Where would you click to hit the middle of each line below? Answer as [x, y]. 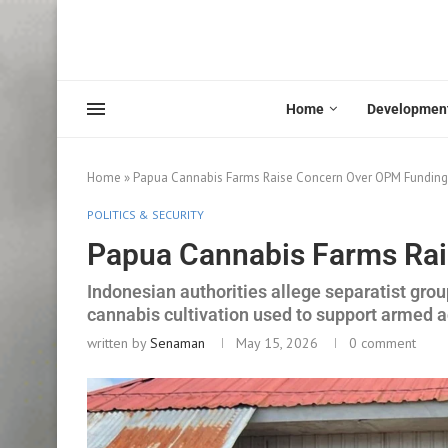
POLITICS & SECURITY [145, 214]
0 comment [382, 342]
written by [118, 342]
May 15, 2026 [277, 342]
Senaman [177, 342]
